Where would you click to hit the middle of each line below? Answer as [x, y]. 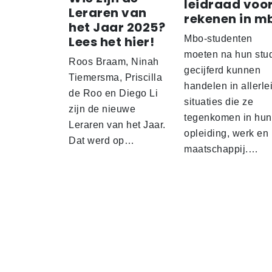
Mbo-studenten [218, 39]
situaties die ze [219, 102]
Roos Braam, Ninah [114, 62]
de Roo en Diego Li [113, 93]
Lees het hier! [111, 42]
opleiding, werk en [226, 134]
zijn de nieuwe [102, 109]
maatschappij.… [221, 149]
